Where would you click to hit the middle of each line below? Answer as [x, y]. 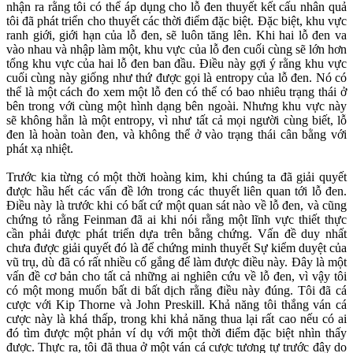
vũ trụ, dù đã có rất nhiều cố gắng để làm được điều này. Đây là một [176, 262]
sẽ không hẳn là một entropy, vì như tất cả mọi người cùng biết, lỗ [176, 121]
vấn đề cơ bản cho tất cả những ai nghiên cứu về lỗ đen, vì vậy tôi [176, 277]
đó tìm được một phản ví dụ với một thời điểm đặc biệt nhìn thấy [176, 333]
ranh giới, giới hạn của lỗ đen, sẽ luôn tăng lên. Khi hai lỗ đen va [176, 35]
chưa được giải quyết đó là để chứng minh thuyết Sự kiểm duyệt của [176, 248]
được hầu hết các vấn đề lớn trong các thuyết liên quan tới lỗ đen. [176, 191]
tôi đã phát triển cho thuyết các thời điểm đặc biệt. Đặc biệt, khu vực [176, 21]
